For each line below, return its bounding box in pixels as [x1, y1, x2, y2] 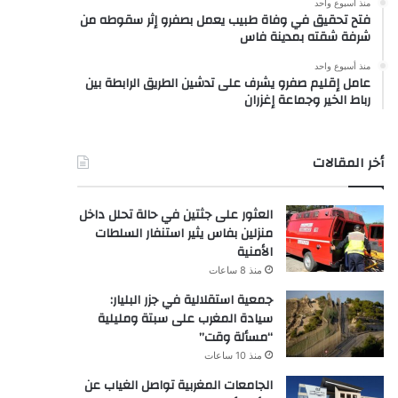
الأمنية [236, 240, 273, 264]
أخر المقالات [312, 150, 384, 175]
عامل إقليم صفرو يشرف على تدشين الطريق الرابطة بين [84, 71, 370, 95]
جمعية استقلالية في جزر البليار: [109, 288, 273, 312]
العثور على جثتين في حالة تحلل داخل [78, 203, 273, 227]
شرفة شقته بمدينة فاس [239, 25, 370, 49]
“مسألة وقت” [198, 325, 273, 349]
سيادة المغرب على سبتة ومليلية [97, 306, 273, 330]
